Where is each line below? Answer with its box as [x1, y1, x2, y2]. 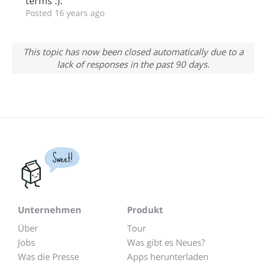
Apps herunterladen [127, 251, 208, 262]
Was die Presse [18, 251, 79, 262]
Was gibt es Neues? [127, 236, 205, 248]
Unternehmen [18, 204, 81, 216]
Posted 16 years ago [26, 7, 104, 18]
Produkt [127, 204, 163, 216]
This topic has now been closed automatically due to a [23, 46, 243, 58]
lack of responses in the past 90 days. [56, 58, 210, 70]
